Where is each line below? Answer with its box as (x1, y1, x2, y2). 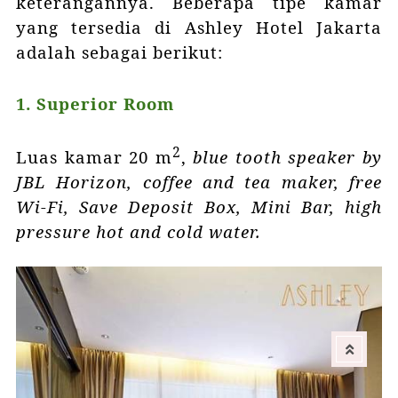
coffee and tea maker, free (142, 170, 383, 193)
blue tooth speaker (193, 145, 356, 168)
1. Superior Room (15, 92, 174, 115)
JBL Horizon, (15, 170, 133, 193)
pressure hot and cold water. (15, 219, 261, 243)
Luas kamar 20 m (15, 145, 172, 168)
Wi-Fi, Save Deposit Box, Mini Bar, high (15, 195, 383, 218)
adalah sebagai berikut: (15, 41, 223, 64)
